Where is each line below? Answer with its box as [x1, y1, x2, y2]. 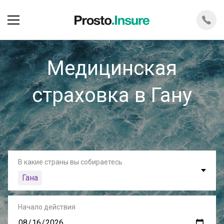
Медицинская [47, 56, 177, 80]
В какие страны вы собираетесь [18, 158, 122, 166]
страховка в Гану [32, 83, 192, 107]
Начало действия [18, 203, 75, 211]
